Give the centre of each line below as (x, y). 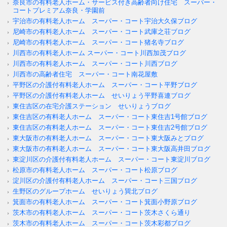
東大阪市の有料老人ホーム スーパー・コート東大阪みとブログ (108, 138)
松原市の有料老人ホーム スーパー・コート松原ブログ (95, 170)
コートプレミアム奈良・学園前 (59, 11)
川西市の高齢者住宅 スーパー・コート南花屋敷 (85, 74)
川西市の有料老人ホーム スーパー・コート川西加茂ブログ (99, 53)
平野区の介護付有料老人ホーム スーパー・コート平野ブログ (105, 85)
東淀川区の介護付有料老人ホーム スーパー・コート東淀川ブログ (111, 160)
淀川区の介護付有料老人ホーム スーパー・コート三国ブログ (105, 181)
